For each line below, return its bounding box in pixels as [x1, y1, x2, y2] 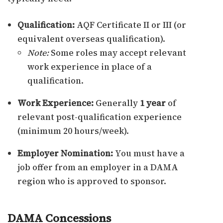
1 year [140, 97, 166, 110]
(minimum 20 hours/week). [17, 125, 129, 137]
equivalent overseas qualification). [17, 33, 165, 45]
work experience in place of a [27, 61, 152, 73]
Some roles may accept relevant [49, 47, 186, 59]
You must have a [113, 147, 185, 160]
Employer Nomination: [17, 147, 113, 160]
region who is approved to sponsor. [17, 175, 166, 188]
